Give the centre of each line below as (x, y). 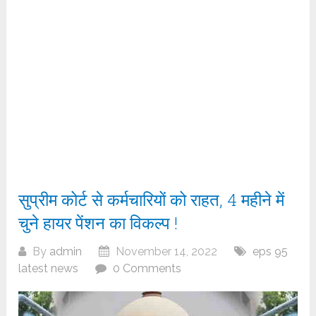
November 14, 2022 (165, 252)
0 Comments (147, 269)
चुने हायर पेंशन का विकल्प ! (98, 223)
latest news (49, 269)
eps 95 (271, 252)
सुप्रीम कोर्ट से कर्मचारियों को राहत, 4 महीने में (152, 200)
